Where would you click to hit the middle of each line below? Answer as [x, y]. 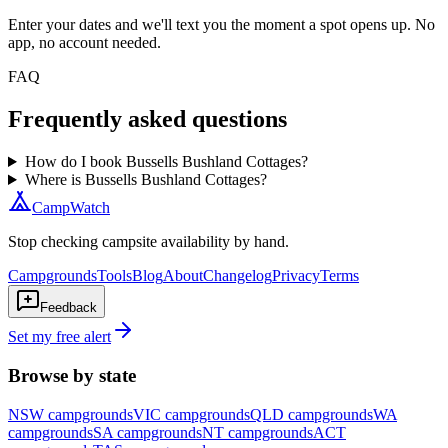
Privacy [296, 276]
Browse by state [72, 375]
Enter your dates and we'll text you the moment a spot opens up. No [221, 25]
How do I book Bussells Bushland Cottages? [166, 162]
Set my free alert [59, 337]
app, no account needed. [84, 43]
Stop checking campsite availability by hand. [148, 242]
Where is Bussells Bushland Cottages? [145, 180]
